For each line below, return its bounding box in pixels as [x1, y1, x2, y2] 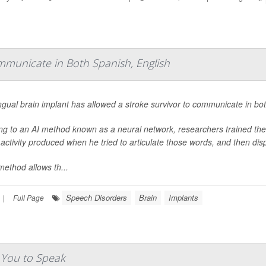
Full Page [13, 192, 44, 203]
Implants [169, 192, 198, 204]
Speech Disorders [66, 192, 127, 204]
